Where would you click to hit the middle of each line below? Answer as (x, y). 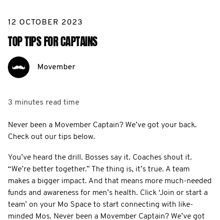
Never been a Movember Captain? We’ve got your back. (102, 125)
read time (63, 102)
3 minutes (26, 102)
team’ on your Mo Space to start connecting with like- (100, 205)
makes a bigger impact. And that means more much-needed (110, 181)
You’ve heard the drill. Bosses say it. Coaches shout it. (100, 157)
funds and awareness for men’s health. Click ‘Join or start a (108, 193)
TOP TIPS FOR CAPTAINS (53, 41)
